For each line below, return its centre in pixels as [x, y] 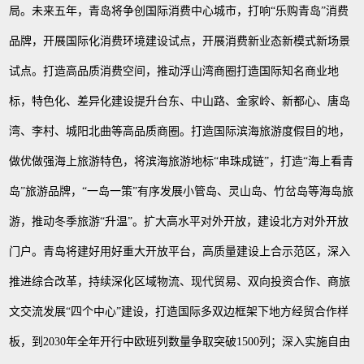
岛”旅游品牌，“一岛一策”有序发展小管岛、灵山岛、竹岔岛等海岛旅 [182, 192]
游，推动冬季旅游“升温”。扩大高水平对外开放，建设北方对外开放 [179, 222]
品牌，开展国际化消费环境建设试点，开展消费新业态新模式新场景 [180, 41]
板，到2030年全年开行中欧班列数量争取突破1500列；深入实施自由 [180, 342]
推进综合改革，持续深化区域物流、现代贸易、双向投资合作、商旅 [180, 282]
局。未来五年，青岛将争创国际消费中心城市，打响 [140, 11]
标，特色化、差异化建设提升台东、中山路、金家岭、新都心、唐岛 [180, 102]
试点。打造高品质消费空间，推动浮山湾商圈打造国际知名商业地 [174, 71]
